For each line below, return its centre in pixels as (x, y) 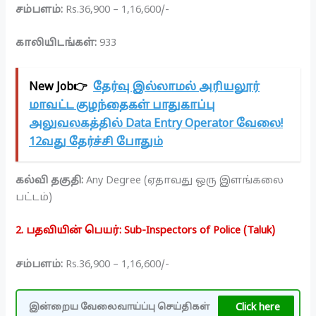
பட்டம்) (34, 198)
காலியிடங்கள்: (56, 43)
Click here (257, 308)
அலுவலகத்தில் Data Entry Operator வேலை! (156, 124)
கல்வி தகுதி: (50, 181)
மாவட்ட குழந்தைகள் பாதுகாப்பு (122, 105)
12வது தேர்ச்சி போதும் (96, 142)
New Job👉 (59, 87)
